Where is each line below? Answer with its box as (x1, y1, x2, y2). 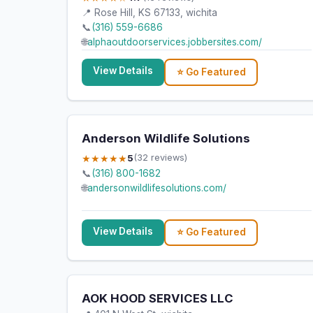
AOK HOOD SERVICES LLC (82, 291, 233, 305)
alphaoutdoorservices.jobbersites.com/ (87, 36, 262, 48)
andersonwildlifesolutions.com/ (87, 182, 226, 194)
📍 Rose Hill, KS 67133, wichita (82, 7, 217, 19)
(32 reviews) (133, 152, 187, 163)
